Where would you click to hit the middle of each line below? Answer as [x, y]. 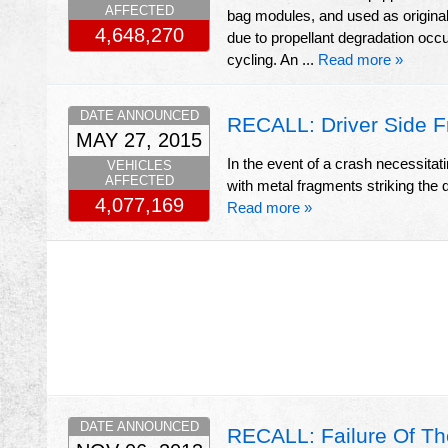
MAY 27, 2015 [139, 140]
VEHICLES [139, 166]
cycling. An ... [272, 59]
